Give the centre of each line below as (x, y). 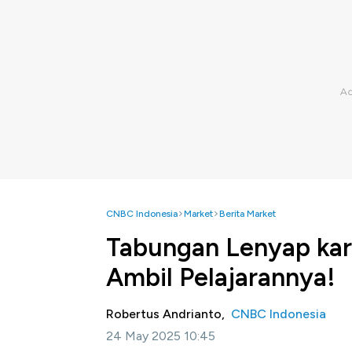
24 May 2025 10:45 (161, 336)
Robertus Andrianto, (169, 314)
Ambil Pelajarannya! (221, 277)
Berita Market (247, 214)
